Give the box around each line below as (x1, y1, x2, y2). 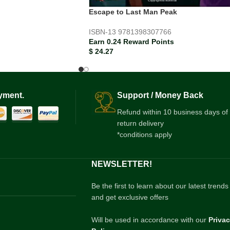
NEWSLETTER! (91, 160, 152, 169)
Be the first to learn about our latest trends (91, 182, 228, 190)
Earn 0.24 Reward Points (89, 37, 174, 46)
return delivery (117, 119, 164, 128)
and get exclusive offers (91, 193, 168, 202)
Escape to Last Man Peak (89, 8, 177, 16)
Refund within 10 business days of (117, 108, 228, 117)
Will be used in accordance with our (91, 216, 208, 224)
